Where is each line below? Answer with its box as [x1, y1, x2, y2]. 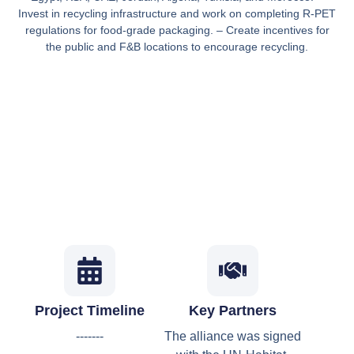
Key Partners [189, 302, 277, 318]
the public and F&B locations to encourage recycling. [46, 40, 308, 54]
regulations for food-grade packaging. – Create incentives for [24, 24, 330, 37]
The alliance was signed [164, 329, 302, 343]
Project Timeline [34, 302, 145, 318]
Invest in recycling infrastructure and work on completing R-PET [18, 7, 336, 21]
